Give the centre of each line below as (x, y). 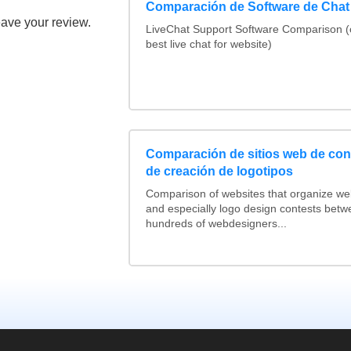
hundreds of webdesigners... (216, 223)
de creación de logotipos (219, 171)
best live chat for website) (208, 45)
